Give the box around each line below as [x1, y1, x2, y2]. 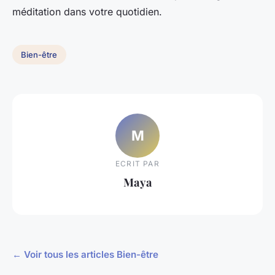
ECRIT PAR [115, 158, 160, 168]
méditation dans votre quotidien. [12, 6, 162, 18]
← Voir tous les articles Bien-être [12, 249, 158, 261]
